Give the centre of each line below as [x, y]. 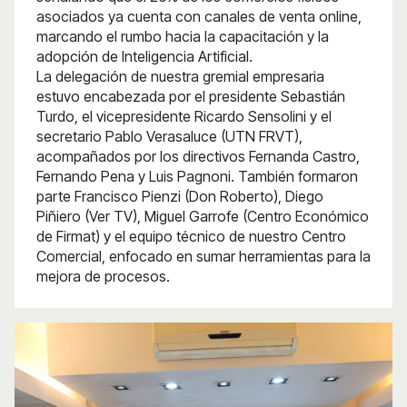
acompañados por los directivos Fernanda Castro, [198, 156]
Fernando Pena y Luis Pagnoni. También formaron [197, 176]
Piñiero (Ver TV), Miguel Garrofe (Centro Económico [203, 216]
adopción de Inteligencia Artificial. [144, 56]
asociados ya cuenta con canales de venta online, [199, 16]
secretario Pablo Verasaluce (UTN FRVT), [169, 136]
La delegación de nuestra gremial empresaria [180, 76]
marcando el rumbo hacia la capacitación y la [183, 36]
